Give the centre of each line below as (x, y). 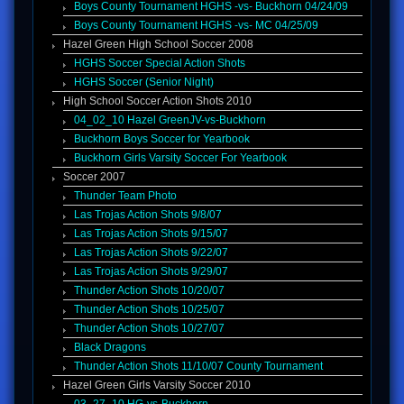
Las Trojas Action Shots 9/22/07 (151, 253)
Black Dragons (110, 348)
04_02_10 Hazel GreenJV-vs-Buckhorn (170, 120)
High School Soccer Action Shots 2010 (157, 101)
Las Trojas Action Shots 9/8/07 (148, 215)
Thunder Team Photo (125, 196)
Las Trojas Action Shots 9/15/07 (151, 234)
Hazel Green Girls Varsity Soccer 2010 (157, 386)
